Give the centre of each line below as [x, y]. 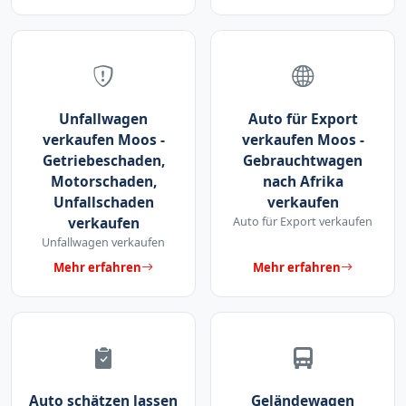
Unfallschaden [103, 202]
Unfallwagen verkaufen [103, 242]
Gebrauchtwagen [303, 160]
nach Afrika [303, 181]
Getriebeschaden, [103, 160]
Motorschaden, [103, 181]
